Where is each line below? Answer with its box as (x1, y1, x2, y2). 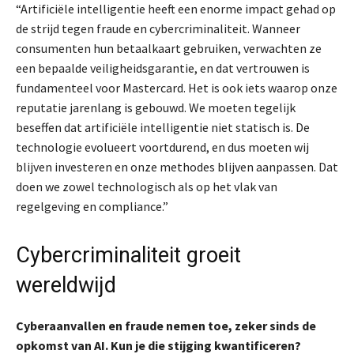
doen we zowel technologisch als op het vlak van (16, 178, 277, 194)
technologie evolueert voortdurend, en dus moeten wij (16, 138, 309, 155)
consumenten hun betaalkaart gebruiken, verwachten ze (16, 40, 322, 56)
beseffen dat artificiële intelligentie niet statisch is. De (16, 119, 310, 135)
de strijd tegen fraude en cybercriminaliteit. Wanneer (16, 20, 300, 36)
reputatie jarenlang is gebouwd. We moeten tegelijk (16, 99, 296, 115)
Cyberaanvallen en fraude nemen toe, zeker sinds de (16, 317, 316, 333)
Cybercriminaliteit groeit (16, 242, 241, 268)
